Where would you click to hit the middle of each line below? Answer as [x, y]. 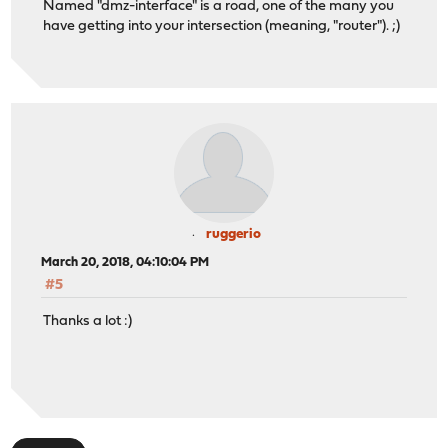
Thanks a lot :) [88, 322]
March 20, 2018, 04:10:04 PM [125, 262]
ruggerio [233, 234]
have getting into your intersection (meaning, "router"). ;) [222, 27]
